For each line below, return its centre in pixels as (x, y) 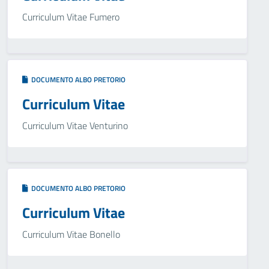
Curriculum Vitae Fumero (71, 17)
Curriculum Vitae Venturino (75, 125)
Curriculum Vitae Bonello (71, 234)
